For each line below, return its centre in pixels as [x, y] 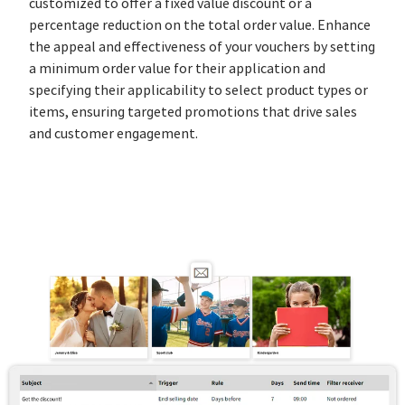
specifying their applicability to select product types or [198, 90]
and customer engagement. [113, 133]
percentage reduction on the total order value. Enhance [200, 25]
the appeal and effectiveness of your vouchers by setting [202, 47]
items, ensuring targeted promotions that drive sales [193, 112]
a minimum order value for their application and [177, 68]
